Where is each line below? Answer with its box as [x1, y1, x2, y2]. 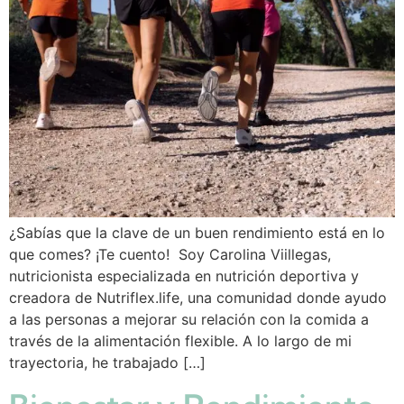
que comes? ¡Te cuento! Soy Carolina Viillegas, [9, 245, 331, 264]
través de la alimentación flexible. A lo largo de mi [9, 332, 352, 351]
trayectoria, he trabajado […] [9, 353, 206, 372]
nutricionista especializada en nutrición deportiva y [9, 267, 359, 286]
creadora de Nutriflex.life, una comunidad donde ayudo [9, 289, 387, 308]
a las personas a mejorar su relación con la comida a [9, 310, 369, 329]
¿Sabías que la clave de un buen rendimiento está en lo [9, 224, 385, 243]
